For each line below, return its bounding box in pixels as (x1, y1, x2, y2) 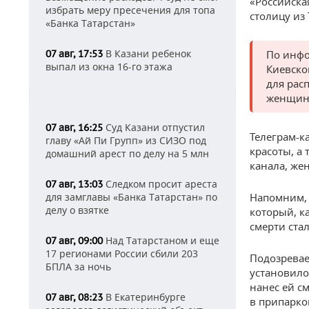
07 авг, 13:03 (46, 178, 103, 190)
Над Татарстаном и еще (103, 234, 219, 247)
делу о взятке (46, 203, 109, 217)
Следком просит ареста (103, 177, 217, 190)
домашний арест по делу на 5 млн (46, 147, 209, 160)
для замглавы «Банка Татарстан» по (46, 190, 217, 203)
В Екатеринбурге (103, 290, 186, 303)
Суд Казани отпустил (103, 121, 205, 134)
